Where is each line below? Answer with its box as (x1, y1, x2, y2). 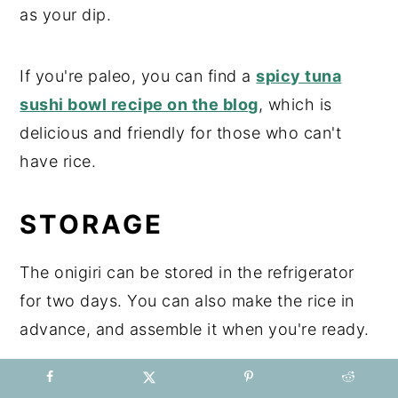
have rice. (20, 152, 97, 171)
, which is (258, 95, 332, 115)
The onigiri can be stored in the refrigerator (20, 263, 354, 283)
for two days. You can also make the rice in (20, 291, 354, 311)
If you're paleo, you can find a (20, 67, 257, 86)
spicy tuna (256, 67, 342, 86)
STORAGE (20, 209, 164, 241)
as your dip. (20, 5, 112, 25)
